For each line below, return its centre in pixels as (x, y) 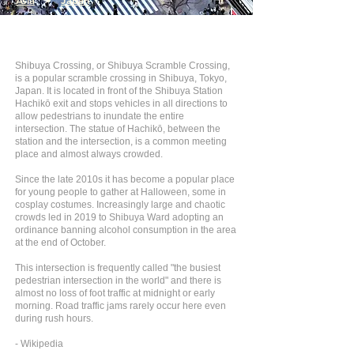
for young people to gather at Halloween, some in (121, 192)
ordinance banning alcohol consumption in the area (126, 230)
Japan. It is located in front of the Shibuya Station (119, 91)
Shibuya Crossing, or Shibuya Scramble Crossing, (122, 66)
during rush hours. (54, 318)
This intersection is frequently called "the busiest (118, 268)
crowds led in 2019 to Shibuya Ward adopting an (119, 217)
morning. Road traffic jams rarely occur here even (121, 306)
